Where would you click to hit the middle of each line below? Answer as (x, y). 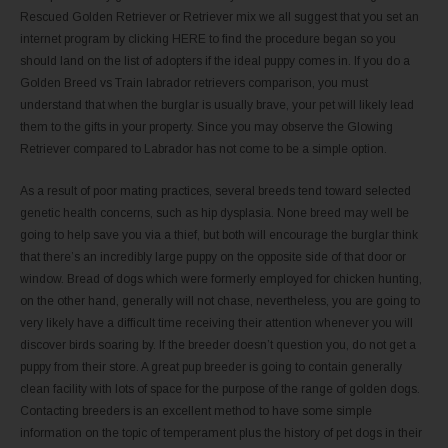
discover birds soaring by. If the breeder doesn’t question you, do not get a (218, 344)
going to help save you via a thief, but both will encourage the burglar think (219, 234)
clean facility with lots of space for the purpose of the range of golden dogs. (220, 388)
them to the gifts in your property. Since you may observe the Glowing (206, 126)
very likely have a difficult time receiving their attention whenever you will (216, 322)
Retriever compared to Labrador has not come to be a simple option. (203, 148)
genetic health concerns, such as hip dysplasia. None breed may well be (214, 212)
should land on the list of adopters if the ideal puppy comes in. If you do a (215, 60)
